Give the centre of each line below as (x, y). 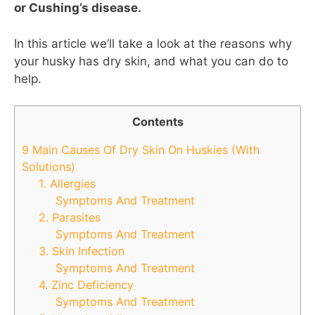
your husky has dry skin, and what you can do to (151, 61)
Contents (157, 122)
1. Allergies (67, 184)
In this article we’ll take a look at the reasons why (153, 43)
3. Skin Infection (82, 251)
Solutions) (49, 167)
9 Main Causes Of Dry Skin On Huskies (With (141, 150)
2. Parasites (70, 218)
